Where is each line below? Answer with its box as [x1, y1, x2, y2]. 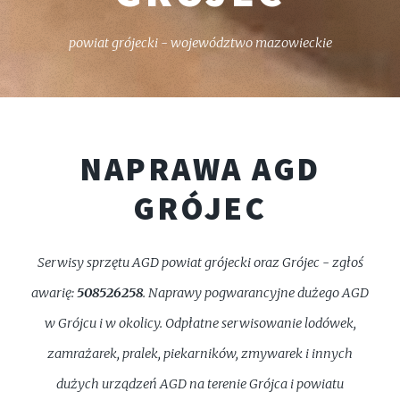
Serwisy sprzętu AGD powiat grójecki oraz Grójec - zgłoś [37, 254, 363, 271]
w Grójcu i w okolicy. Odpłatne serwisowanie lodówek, [44, 315, 356, 332]
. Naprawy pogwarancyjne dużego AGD [143, 285, 369, 302]
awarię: [31, 285, 77, 302]
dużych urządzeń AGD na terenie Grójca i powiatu [56, 376, 344, 393]
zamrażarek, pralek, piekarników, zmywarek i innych [47, 346, 353, 362]
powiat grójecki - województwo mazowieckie [68, 34, 332, 51]
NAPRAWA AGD [79, 148, 321, 190]
